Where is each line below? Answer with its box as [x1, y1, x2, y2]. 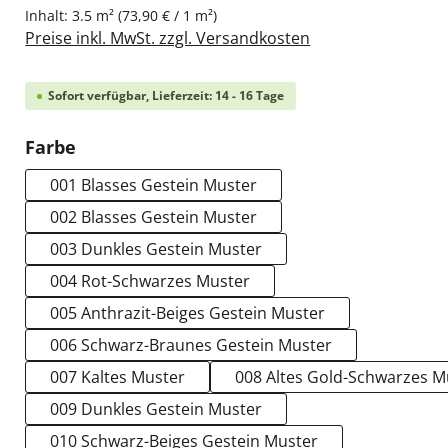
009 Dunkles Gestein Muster [50, 398, 263, 420]
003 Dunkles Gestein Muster [50, 238, 263, 260]
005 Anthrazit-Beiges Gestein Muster [50, 302, 326, 324]
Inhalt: [25, 6, 73, 25]
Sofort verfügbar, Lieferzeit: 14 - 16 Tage [48, 87, 285, 104]
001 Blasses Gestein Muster [50, 174, 258, 196]
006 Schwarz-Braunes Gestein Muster [50, 334, 333, 356]
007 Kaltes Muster [50, 366, 186, 388]
